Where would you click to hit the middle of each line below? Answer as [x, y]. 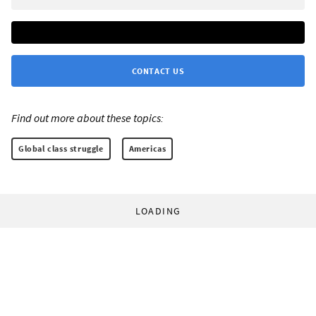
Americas [147, 149]
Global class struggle [61, 149]
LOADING [158, 211]
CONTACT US [158, 71]
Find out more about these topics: [87, 118]
